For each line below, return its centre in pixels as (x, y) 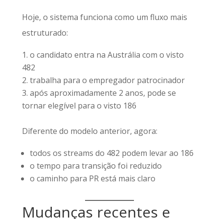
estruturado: (45, 33)
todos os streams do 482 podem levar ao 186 (111, 153)
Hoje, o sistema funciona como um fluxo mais (104, 17)
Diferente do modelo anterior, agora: (89, 131)
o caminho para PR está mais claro (92, 178)
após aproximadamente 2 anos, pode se (103, 93)
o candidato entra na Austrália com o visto (107, 55)
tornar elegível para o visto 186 (79, 106)
